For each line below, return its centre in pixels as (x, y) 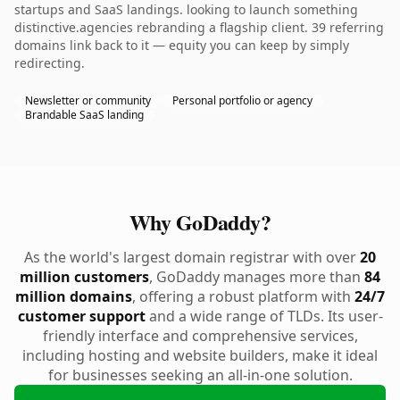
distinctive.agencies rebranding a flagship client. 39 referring (199, 27)
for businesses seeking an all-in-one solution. (200, 375)
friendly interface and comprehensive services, (200, 336)
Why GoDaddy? (200, 222)
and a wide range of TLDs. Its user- (264, 316)
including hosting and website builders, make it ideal (200, 355)
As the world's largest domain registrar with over (192, 257)
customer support (81, 316)
